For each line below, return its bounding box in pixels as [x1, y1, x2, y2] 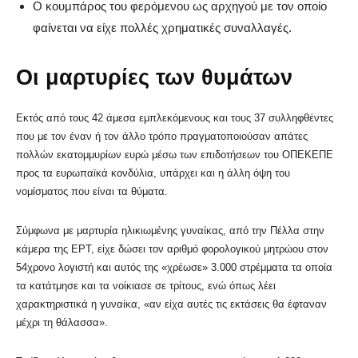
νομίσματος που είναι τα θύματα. [16, 185, 168, 197]
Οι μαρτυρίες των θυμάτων [16, 65, 292, 89]
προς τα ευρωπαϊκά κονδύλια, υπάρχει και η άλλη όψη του [16, 166, 290, 179]
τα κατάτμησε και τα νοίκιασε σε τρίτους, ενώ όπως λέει [16, 279, 276, 292]
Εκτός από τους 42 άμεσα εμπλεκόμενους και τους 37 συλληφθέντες [16, 111, 333, 124]
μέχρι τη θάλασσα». [16, 316, 108, 328]
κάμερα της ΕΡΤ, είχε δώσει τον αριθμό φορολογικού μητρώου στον [16, 242, 328, 255]
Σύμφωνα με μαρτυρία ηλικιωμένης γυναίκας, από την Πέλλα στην [16, 224, 324, 237]
